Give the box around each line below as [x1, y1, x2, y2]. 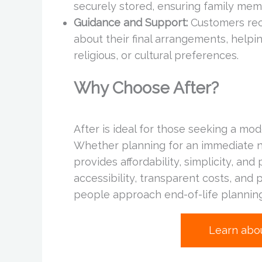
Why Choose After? [74, 78, 219, 98]
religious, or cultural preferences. [74, 49, 239, 61]
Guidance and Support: [74, 16, 188, 29]
